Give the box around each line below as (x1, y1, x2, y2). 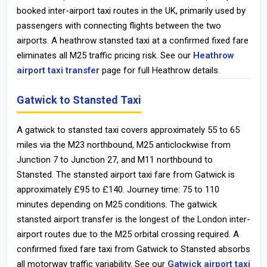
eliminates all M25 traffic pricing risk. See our (17, 50, 193, 61)
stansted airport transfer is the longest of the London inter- (17, 214, 250, 225)
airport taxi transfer (17, 65, 100, 76)
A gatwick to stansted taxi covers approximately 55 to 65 (17, 125, 240, 135)
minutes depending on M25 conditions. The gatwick (17, 199, 217, 210)
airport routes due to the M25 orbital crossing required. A (17, 229, 239, 240)
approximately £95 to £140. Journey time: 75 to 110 (17, 184, 219, 195)
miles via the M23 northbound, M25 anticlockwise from (17, 139, 231, 150)
